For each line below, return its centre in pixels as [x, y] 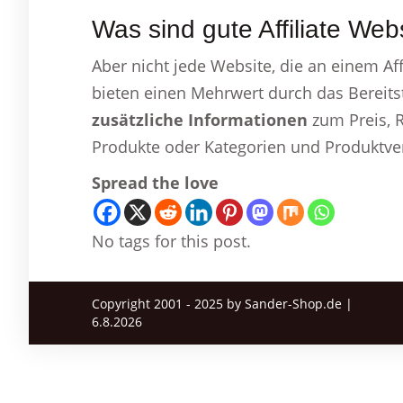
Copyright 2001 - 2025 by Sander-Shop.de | [222, 304]
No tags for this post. [171, 241]
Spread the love [155, 183]
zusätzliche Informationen [200, 120]
